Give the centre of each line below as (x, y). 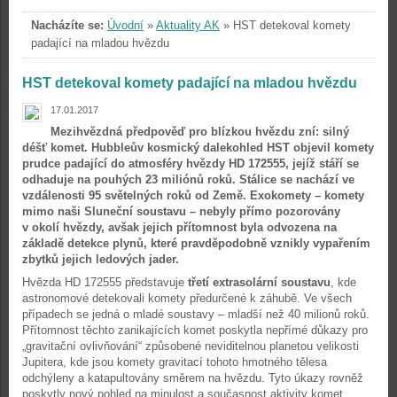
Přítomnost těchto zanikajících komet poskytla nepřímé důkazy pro (195, 330)
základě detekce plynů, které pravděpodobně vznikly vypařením (196, 243)
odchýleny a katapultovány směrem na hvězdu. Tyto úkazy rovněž (193, 378)
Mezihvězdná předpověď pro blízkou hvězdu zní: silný (200, 132)
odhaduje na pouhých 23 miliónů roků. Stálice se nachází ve (188, 179)
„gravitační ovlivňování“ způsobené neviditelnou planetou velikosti (191, 346)
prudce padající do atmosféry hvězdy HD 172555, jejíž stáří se (191, 163)
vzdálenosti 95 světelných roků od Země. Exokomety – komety (193, 195)
